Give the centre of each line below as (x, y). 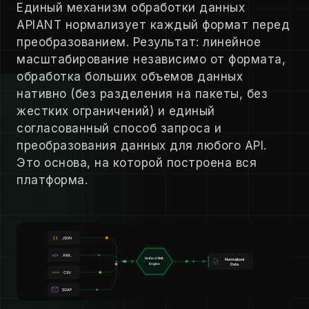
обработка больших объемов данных (130, 77)
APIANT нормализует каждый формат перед (153, 25)
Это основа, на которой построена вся (137, 163)
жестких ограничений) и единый (116, 111)
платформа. (52, 180)
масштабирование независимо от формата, (151, 59)
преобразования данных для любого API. (142, 146)
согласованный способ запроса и (119, 128)
